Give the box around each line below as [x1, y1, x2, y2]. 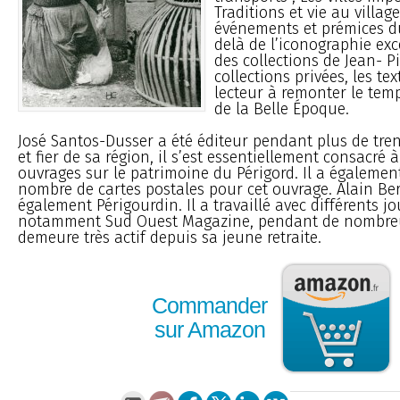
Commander [152, 293, 267, 319]
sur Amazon [154, 317, 265, 343]
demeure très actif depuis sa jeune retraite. [18, 227, 321, 247]
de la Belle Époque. [214, 98, 349, 119]
